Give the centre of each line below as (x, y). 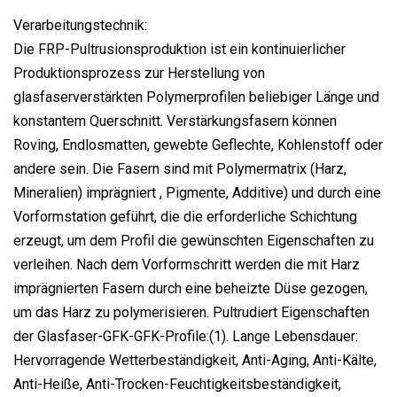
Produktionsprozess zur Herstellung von (139, 74)
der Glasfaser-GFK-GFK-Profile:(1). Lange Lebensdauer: (186, 337)
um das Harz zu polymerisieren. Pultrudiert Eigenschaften (191, 313)
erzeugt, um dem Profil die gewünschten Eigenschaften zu (194, 241)
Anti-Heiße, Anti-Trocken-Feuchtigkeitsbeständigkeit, (177, 385)
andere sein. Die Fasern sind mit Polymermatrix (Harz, (180, 169)
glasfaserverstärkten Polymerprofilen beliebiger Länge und (196, 97)
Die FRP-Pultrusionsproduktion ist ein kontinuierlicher (179, 50)
